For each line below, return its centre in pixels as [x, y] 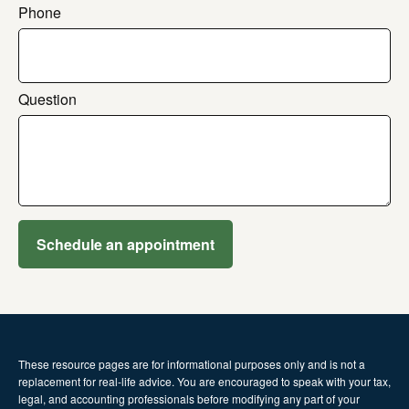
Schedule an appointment [126, 245]
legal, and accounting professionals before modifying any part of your [189, 399]
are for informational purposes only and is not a [249, 364]
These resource [58, 364]
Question [47, 100]
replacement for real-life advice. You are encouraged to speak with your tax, [204, 382]
